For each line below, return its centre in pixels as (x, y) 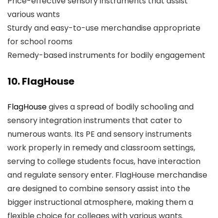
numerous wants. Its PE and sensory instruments (100, 134)
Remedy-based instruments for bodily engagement (107, 55)
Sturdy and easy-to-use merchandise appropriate (104, 28)
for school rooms (40, 42)
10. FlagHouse (41, 81)
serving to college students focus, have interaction (104, 161)
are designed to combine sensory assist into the (99, 189)
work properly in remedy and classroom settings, (101, 148)
